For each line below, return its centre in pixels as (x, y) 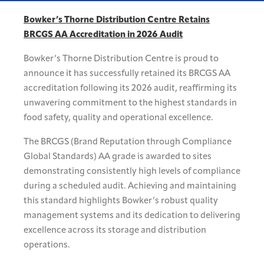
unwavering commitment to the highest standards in (130, 103)
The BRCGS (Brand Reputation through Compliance (128, 142)
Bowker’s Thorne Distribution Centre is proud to (121, 59)
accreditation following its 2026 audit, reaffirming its (130, 89)
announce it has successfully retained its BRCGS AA (127, 74)
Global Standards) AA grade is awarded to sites (118, 157)
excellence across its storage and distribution (115, 231)
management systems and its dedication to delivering (132, 216)
